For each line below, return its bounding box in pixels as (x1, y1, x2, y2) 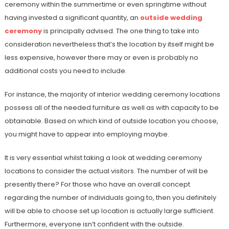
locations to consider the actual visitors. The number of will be (4, 166, 208, 176)
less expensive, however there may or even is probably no (4, 52, 198, 62)
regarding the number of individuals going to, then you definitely (4, 192, 216, 202)
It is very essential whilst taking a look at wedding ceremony (4, 152, 202, 163)
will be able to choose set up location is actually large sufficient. (4, 205, 215, 216)
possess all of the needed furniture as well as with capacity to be (4, 102, 219, 112)
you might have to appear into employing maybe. (4, 129, 169, 139)
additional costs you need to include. (4, 65, 127, 76)
